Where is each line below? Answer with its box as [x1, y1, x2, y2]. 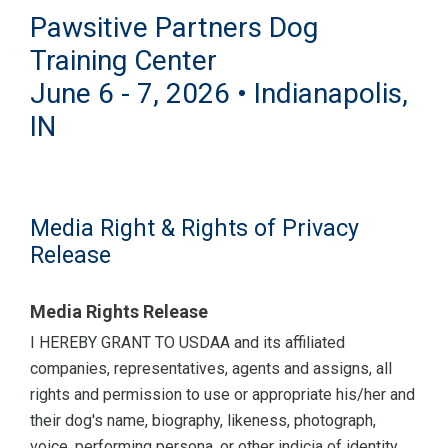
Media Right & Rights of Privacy [30, 214, 359, 243]
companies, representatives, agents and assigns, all [30, 359, 392, 379]
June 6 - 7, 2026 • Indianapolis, [30, 77, 408, 111]
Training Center [30, 44, 217, 78]
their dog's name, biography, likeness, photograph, [30, 411, 376, 431]
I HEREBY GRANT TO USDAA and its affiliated [30, 333, 345, 353]
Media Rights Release [30, 301, 208, 323]
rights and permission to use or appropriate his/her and [30, 385, 415, 405]
